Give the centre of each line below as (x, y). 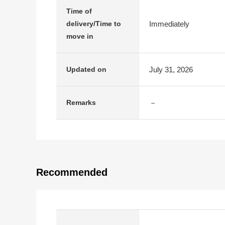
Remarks (81, 102)
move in (80, 36)
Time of (79, 11)
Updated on (86, 69)
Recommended (72, 172)
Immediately (169, 24)
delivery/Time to (94, 24)
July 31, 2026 (171, 69)
